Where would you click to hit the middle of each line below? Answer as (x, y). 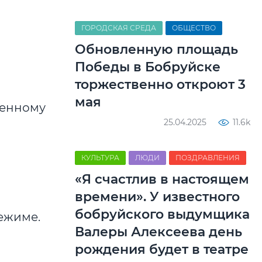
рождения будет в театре (162, 249)
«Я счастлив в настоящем (162, 179)
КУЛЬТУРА (100, 158)
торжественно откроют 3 (160, 85)
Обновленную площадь (156, 49)
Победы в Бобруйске (148, 67)
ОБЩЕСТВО (194, 28)
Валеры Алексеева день (158, 232)
